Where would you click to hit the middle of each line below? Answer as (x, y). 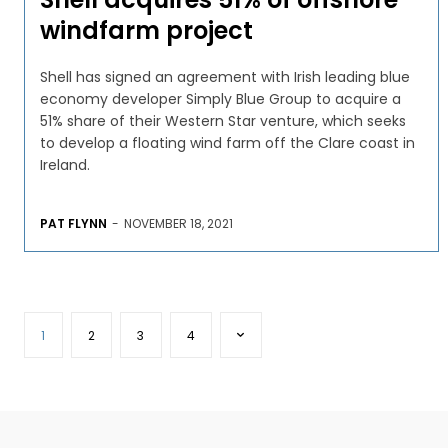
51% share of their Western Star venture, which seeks (223, 120)
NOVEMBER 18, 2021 (178, 223)
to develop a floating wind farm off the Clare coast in (227, 142)
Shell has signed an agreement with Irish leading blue (225, 76)
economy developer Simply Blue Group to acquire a (220, 98)
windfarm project (146, 30)
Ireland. (65, 164)
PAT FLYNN (73, 223)
